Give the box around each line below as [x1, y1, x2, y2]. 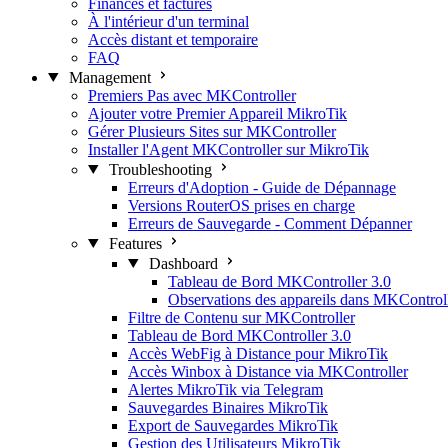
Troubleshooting [108, 160, 212, 178]
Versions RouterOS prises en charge [128, 196, 355, 214]
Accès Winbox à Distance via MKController [128, 362, 408, 380]
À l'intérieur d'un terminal [88, 12, 249, 30]
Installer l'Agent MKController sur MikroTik [88, 140, 369, 158]
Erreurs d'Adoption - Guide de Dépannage [128, 178, 396, 196]
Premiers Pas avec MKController [88, 86, 296, 104]
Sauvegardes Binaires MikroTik [128, 398, 328, 416]
